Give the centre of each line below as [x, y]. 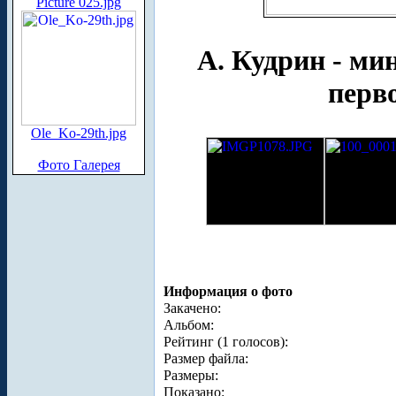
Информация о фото [228, 291]
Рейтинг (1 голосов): [226, 341]
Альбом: [189, 324]
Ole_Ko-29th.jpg [79, 133]
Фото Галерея [79, 165]
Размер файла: [206, 358]
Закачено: [192, 308]
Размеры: [191, 375]
